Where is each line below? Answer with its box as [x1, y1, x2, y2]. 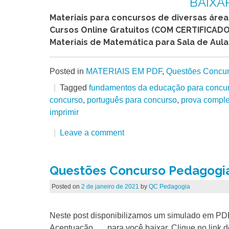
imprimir [50, 108, 79, 117]
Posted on [51, 183, 81, 191]
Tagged [60, 83, 89, 93]
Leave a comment [60, 128, 124, 138]
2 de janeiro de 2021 [81, 183, 139, 191]
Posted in [50, 67, 86, 76]
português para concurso [87, 96, 177, 105]
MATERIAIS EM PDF [86, 67, 162, 76]
